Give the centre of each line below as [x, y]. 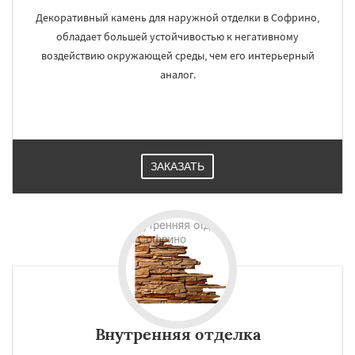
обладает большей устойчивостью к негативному [177, 36]
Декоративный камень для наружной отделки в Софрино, [177, 17]
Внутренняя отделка [177, 334]
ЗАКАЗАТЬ [177, 166]
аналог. [177, 74]
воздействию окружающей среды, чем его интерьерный [177, 55]
